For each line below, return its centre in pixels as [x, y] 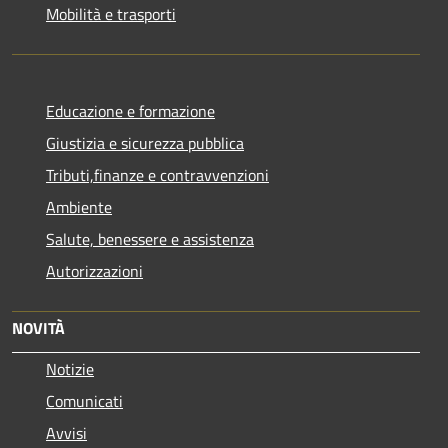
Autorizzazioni [94, 270]
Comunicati [84, 400]
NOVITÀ [38, 327]
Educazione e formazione [130, 110]
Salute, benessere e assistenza [150, 238]
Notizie [70, 368]
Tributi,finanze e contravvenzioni [157, 174]
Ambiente [79, 206]
